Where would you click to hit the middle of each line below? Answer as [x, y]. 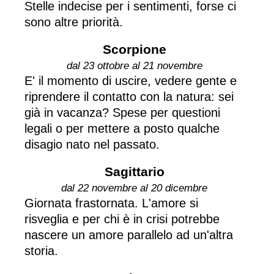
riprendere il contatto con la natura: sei [129, 96]
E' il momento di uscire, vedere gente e [131, 80]
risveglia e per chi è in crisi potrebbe [122, 219]
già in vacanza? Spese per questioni [122, 112]
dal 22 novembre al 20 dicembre [134, 188]
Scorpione [134, 49]
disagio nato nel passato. [92, 144]
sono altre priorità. [74, 22]
